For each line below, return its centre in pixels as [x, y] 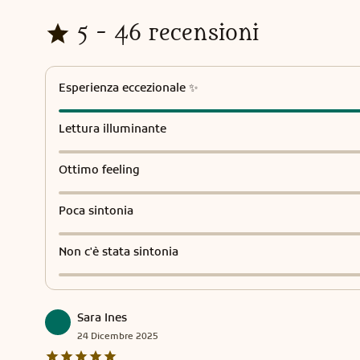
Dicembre [112, 336]
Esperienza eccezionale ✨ [129, 88]
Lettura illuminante [112, 129]
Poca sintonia [96, 211]
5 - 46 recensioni [168, 34]
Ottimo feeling [99, 170]
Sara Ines [102, 317]
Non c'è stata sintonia [119, 252]
